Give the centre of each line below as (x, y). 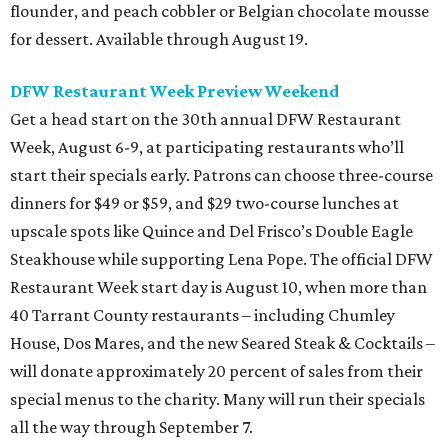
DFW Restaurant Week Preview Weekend (174, 91)
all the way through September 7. (131, 427)
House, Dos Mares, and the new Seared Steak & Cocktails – (222, 343)
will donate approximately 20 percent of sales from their (216, 371)
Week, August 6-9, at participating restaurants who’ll (207, 147)
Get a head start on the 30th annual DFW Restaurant (205, 119)
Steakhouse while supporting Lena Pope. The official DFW (221, 259)
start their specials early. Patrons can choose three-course (221, 175)
